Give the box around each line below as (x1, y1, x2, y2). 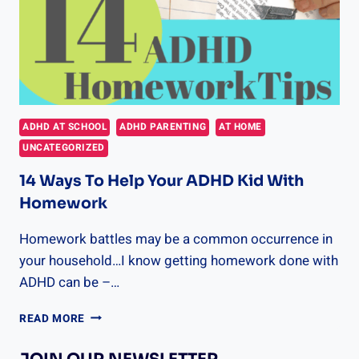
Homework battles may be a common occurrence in (19, 228, 333, 249)
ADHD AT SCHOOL (22, 119, 107, 134)
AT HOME (218, 119, 263, 134)
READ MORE (19, 310, 86, 327)
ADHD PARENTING (119, 119, 207, 134)
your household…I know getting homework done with (19, 250, 338, 271)
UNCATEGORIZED (22, 140, 105, 155)
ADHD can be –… (19, 272, 119, 292)
